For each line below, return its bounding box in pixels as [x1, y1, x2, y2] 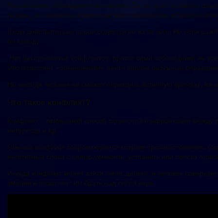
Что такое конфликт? [7, 96, 91, 108]
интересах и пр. [7, 125, 58, 135]
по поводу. [7, 36, 41, 46]
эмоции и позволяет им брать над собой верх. [7, 178, 155, 188]
